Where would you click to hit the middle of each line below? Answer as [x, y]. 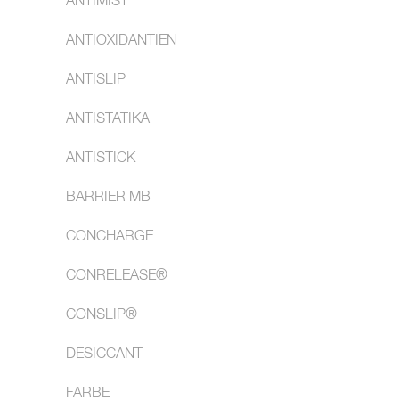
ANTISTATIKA [108, 119]
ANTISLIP [96, 80]
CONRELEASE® [117, 276]
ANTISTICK [101, 159]
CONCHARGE [110, 237]
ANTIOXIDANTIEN [121, 41]
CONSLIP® [102, 315]
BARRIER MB [108, 198]
